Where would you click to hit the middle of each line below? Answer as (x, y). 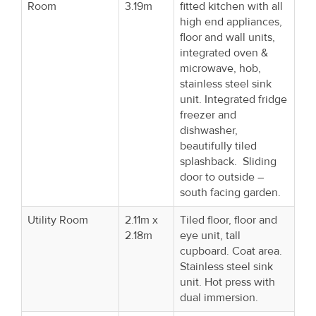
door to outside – (222, 177)
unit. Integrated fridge (233, 99)
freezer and (208, 115)
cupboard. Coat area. (232, 251)
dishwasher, (209, 130)
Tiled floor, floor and (229, 220)
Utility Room (58, 220)
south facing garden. (230, 192)
